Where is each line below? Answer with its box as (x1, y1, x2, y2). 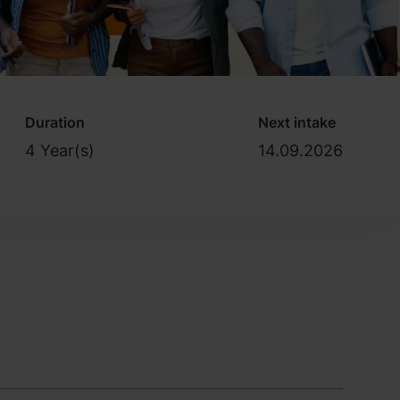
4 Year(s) (25, 140, 96, 160)
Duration (25, 112, 86, 131)
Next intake (258, 112, 336, 131)
